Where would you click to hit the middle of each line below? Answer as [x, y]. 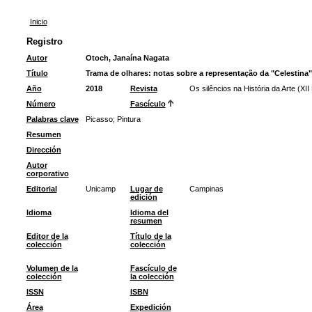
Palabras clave [52, 119]
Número [41, 104]
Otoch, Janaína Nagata [127, 58]
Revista [143, 88]
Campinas [206, 189]
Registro [44, 41]
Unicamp [100, 189]
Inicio [38, 22]
